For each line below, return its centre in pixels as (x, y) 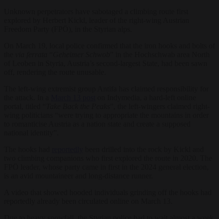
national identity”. (31, 132)
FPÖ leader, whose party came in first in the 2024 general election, (106, 167)
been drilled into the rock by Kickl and (143, 149)
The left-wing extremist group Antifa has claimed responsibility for (106, 88)
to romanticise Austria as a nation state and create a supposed (97, 124)
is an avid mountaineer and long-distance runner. (78, 175)
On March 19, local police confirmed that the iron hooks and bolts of (109, 45)
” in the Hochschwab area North (160, 54)
